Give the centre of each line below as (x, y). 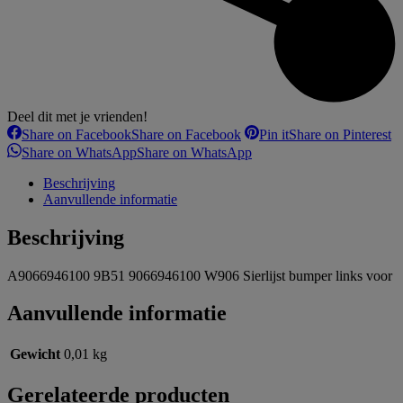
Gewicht (35, 354)
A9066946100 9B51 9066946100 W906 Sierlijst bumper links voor (200, 275)
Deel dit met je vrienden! (77, 116)
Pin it (274, 134)
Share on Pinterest (340, 134)
